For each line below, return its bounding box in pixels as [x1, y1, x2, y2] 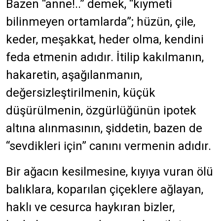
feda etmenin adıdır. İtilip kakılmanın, [6, 50, 204, 64]
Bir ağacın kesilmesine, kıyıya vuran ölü [6, 165, 213, 179]
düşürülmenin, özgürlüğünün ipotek [6, 104, 196, 117]
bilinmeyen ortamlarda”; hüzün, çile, [6, 15, 195, 29]
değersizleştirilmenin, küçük [6, 86, 155, 100]
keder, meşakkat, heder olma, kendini [6, 33, 204, 46]
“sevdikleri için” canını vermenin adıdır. [6, 139, 211, 153]
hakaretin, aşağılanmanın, [6, 68, 142, 82]
